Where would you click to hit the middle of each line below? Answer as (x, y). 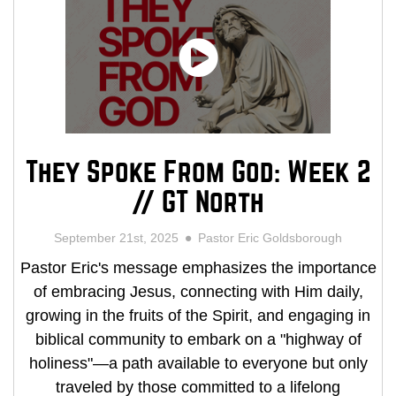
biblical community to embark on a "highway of (198, 340)
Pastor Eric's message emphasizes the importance (198, 268)
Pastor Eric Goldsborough (267, 238)
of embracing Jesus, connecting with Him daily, (198, 292)
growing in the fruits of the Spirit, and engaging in (198, 316)
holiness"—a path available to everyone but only (198, 364)
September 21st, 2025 (120, 238)
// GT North (198, 202)
